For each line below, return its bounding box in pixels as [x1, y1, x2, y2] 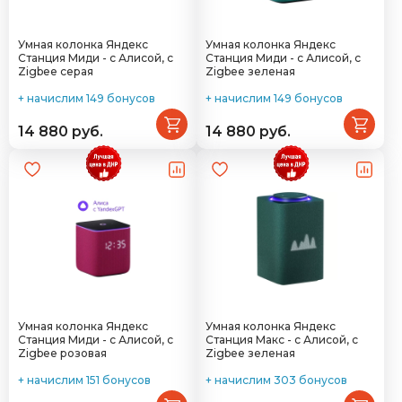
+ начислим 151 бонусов [18, 373, 151, 387]
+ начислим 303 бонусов [205, 373, 347, 387]
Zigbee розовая [18, 346, 107, 360]
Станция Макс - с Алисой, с [205, 333, 358, 346]
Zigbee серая [18, 65, 93, 78]
